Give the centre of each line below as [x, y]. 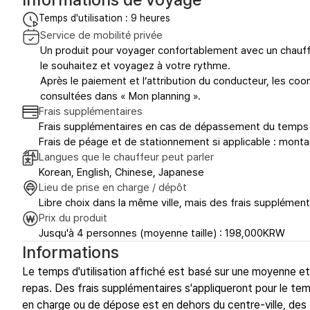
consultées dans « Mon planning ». [120, 97]
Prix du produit [73, 218]
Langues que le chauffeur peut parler [126, 157]
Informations [71, 253]
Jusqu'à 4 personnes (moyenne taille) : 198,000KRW [162, 234]
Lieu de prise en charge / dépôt [113, 188]
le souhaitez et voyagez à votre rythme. [135, 66]
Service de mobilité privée [101, 36]
